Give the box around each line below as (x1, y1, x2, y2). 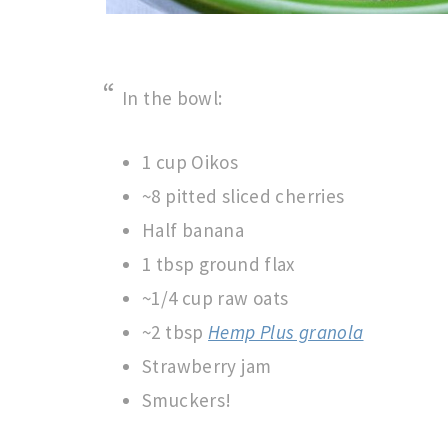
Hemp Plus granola (208, 320, 364, 344)
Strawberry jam (142, 354, 272, 378)
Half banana (142, 218, 245, 242)
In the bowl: (122, 86, 223, 110)
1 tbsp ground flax (142, 252, 295, 276)
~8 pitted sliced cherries (142, 184, 345, 208)
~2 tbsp (142, 320, 209, 344)
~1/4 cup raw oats (142, 286, 289, 310)
